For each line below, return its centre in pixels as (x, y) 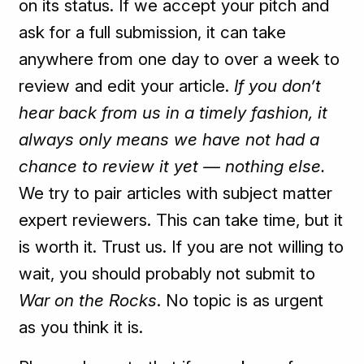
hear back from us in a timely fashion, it (173, 113)
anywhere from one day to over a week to (180, 59)
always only (68, 140)
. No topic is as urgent (240, 301)
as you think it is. (81, 327)
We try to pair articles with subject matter (176, 193)
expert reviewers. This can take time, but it (181, 220)
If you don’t (278, 86)
